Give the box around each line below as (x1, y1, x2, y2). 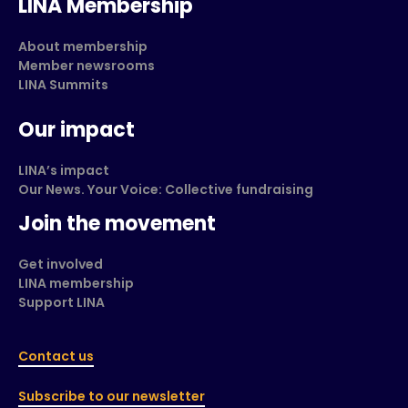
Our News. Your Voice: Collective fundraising (18, 179, 313, 199)
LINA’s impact (18, 160, 109, 179)
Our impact (18, 115, 135, 144)
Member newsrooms (18, 56, 155, 75)
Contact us (18, 346, 94, 365)
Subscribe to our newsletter (18, 386, 205, 405)
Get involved (18, 254, 103, 273)
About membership (18, 36, 148, 56)
